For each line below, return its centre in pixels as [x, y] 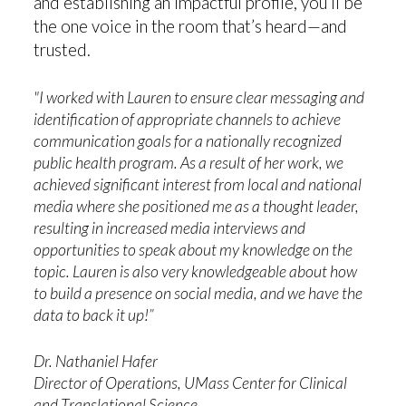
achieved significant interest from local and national [198, 185]
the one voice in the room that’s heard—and [191, 27]
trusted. [63, 50]
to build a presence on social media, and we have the [198, 294]
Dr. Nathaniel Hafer [96, 361]
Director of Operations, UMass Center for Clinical [191, 382]
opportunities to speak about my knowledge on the [193, 250]
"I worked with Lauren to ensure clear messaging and [199, 98]
